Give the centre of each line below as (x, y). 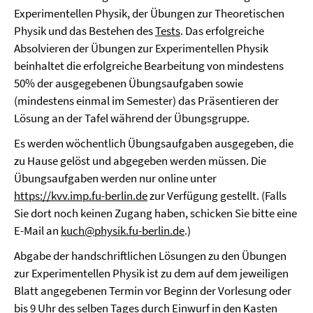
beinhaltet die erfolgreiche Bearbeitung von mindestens (149, 66)
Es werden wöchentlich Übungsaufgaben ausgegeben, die (154, 143)
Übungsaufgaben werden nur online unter (115, 178)
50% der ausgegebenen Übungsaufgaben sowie (129, 83)
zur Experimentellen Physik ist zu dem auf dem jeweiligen (151, 273)
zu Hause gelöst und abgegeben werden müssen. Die (140, 161)
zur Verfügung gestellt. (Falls (217, 196)
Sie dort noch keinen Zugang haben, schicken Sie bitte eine (155, 213)
